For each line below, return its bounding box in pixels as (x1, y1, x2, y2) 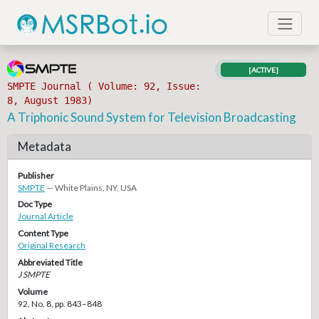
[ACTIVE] (249, 66, 279, 75)
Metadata (17, 139, 71, 155)
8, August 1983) (7, 95, 93, 107)
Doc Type (17, 199, 52, 210)
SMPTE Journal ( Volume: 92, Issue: (7, 80, 202, 93)
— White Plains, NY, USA (46, 182, 137, 193)
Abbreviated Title (17, 256, 83, 268)
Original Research (17, 240, 85, 251)
